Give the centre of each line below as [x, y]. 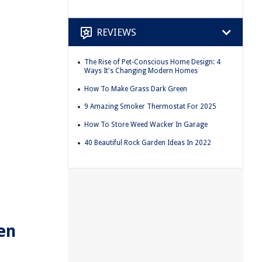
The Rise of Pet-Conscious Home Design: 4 [152, 62]
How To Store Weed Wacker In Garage [146, 124]
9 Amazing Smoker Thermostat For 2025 [150, 107]
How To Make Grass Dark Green [136, 89]
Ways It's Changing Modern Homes [141, 71]
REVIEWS [116, 32]
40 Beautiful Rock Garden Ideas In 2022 [148, 142]
